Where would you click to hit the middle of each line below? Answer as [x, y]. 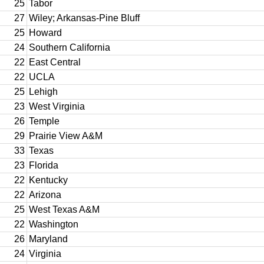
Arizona [45, 195]
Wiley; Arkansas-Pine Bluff [84, 18]
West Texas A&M [64, 209]
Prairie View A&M [66, 136]
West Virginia [57, 106]
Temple [44, 121]
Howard [45, 33]
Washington [54, 224]
